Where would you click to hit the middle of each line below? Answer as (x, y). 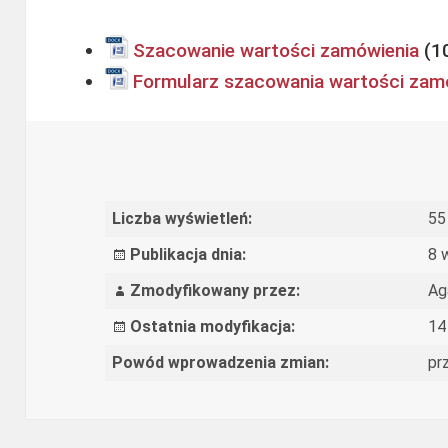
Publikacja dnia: (187, 254)
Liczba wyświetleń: (181, 218)
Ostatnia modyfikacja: (212, 326)
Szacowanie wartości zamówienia (276, 50)
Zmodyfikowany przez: (214, 290)
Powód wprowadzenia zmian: (220, 362)
